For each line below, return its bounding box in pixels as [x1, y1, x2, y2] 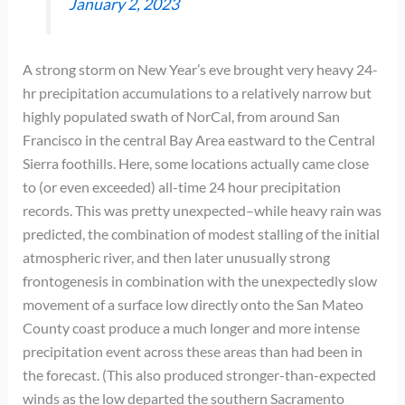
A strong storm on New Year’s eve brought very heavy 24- [22, 60, 378, 78]
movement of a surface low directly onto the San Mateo [22, 295, 363, 313]
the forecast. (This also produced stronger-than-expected [22, 365, 376, 383]
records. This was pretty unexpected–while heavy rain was [22, 201, 381, 219]
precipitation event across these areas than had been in [22, 342, 363, 360]
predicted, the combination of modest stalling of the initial [22, 224, 380, 242]
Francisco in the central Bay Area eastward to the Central [22, 130, 375, 148]
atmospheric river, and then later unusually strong [22, 248, 330, 266]
